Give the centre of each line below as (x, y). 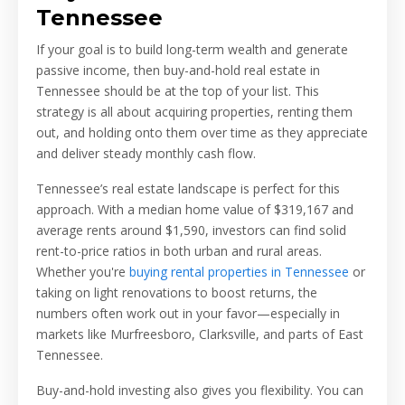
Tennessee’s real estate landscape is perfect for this (188, 188)
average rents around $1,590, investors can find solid (191, 230)
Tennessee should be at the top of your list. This (178, 90)
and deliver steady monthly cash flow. (146, 153)
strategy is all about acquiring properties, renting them (194, 111)
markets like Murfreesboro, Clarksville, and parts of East (200, 334)
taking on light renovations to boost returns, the (177, 292)
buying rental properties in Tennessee (239, 271)
